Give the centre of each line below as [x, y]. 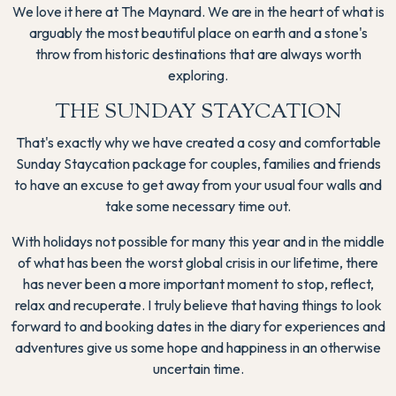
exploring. [198, 75]
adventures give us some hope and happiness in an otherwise [198, 347]
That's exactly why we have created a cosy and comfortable [198, 142]
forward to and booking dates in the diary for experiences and [198, 326]
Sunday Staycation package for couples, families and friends [198, 163]
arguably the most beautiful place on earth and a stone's [198, 32]
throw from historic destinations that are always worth [198, 53]
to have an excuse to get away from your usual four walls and [198, 184]
